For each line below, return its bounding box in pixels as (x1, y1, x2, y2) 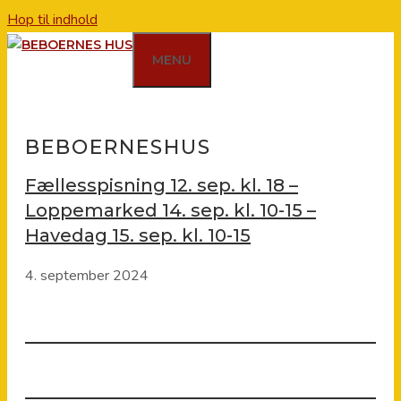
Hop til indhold (7, 10, 98, 30)
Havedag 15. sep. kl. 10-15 (25, 225, 251, 247)
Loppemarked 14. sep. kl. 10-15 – (25, 200, 316, 222)
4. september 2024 (25, 265, 149, 286)
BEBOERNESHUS (25, 134, 211, 159)
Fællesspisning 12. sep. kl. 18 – (25, 175, 298, 197)
